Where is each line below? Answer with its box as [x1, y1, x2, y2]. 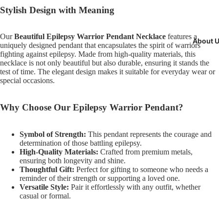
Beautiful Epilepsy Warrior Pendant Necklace [14, 32, 166, 41]
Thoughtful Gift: [20, 165, 74, 174]
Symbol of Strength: [20, 130, 86, 138]
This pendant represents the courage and [86, 130, 212, 138]
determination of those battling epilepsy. [20, 138, 142, 147]
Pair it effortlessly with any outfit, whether [69, 182, 200, 191]
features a [166, 32, 197, 41]
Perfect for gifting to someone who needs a [74, 165, 208, 174]
